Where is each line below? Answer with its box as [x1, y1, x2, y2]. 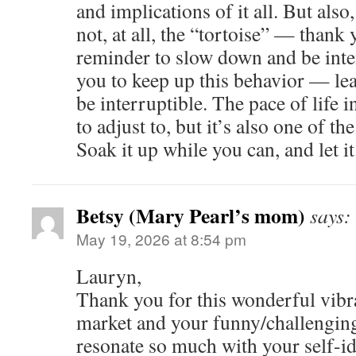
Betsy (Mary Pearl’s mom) [76, 200, 305, 231]
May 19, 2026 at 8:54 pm [76, 228, 246, 250]
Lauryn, [76, 262, 141, 290]
